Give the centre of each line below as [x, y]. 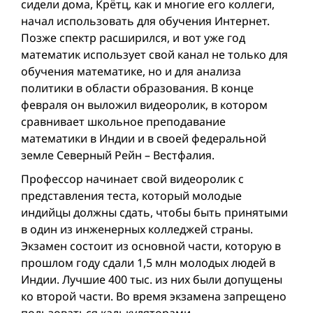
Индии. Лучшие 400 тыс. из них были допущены [152, 280]
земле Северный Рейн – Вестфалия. [118, 155]
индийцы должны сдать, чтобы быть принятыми [154, 213]
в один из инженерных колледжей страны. [137, 230]
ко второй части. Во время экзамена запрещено [154, 297]
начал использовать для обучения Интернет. [145, 21]
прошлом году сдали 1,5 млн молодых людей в [148, 263]
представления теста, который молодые [131, 196]
